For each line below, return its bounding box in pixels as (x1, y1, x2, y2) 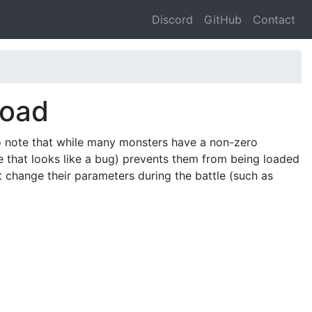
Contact (253, 13, 295, 26)
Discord (152, 13, 193, 26)
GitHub (204, 13, 242, 26)
